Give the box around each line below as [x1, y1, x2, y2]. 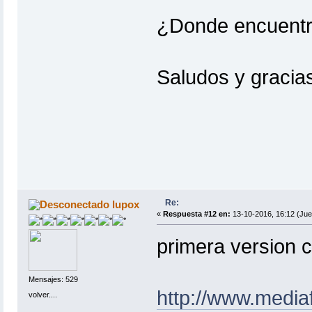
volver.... [28, 290, 57, 299]
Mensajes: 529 [28, 275, 78, 284]
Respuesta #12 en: [162, 209, 231, 218]
